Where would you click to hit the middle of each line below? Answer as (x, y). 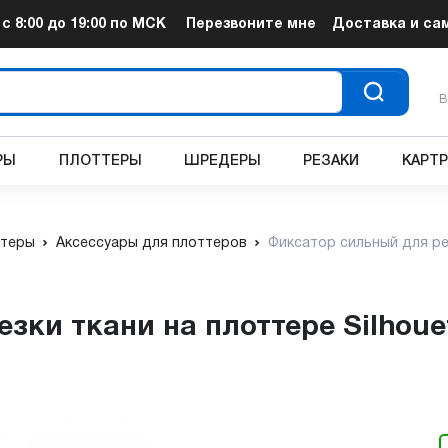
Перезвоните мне (250, 24)
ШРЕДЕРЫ (223, 161)
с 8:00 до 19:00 (54, 24)
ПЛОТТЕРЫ (100, 161)
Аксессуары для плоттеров (151, 243)
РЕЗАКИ (331, 161)
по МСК (136, 24)
